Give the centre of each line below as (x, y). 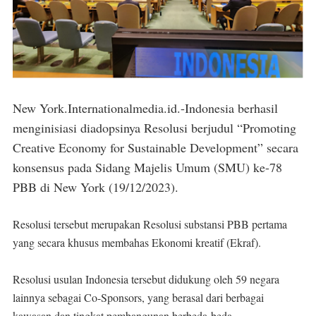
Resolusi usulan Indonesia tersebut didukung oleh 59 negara (146, 279)
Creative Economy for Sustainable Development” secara (156, 147)
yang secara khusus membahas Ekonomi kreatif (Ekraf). (139, 242)
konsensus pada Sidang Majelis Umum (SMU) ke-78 (147, 167)
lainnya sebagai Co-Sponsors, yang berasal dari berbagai (138, 297)
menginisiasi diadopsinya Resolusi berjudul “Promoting (154, 127)
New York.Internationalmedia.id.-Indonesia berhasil (145, 108)
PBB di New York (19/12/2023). (98, 187)
